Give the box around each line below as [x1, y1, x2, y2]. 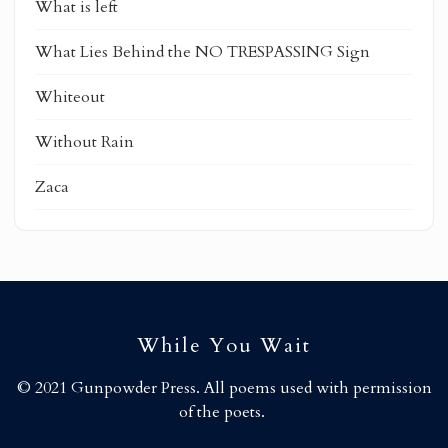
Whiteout [35, 85, 105, 108]
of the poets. [179, 400, 265, 423]
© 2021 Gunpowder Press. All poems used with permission [16, 376, 432, 399]
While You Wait [137, 331, 311, 359]
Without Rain [35, 130, 134, 153]
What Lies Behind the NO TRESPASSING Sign [35, 40, 370, 63]
